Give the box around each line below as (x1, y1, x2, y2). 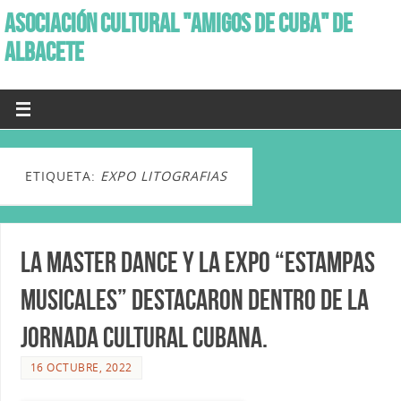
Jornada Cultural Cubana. (20, 320, 268, 353)
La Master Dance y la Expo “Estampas (20, 245, 375, 277)
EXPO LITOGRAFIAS (100, 167, 227, 184)
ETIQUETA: (25, 167, 100, 184)
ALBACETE (4, 38, 84, 66)
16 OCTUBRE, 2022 (30, 359, 132, 375)
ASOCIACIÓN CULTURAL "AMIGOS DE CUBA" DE (4, 9, 353, 38)
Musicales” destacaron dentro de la (20, 283, 369, 315)
